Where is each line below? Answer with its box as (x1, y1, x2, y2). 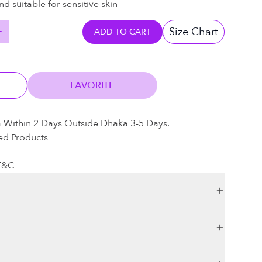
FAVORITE (70, 78, 115, 92)
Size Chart (169, 24, 218, 39)
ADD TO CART (94, 26, 151, 37)
